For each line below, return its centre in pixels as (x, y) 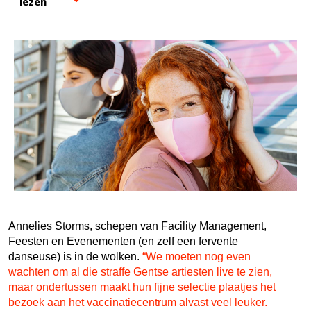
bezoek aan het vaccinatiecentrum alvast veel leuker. (138, 302)
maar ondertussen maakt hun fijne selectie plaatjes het (142, 287)
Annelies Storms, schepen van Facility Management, (137, 226)
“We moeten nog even (196, 256)
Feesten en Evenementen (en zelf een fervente (123, 241)
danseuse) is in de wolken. (75, 256)
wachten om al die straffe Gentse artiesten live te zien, (140, 271)
